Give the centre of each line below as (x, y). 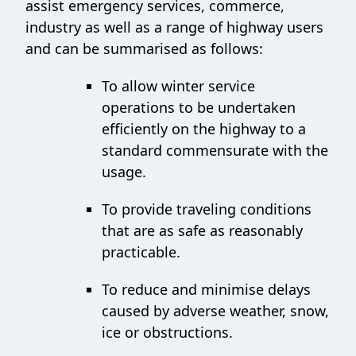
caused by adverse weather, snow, (215, 311)
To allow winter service (178, 86)
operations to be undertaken (199, 107)
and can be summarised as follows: (144, 48)
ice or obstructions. (167, 332)
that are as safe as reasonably (202, 230)
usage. (124, 172)
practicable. (141, 252)
